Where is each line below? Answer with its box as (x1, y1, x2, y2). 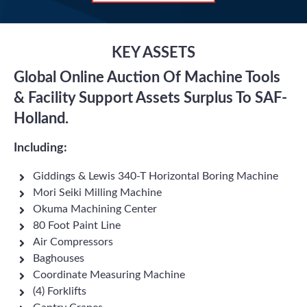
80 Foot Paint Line (33, 220, 121, 231)
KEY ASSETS (112, 45, 195, 60)
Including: (14, 142, 67, 154)
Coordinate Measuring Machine (33, 269, 185, 280)
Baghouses (33, 253, 84, 264)
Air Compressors (33, 236, 113, 247)
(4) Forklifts (33, 286, 86, 297)
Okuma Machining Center (33, 204, 157, 214)
